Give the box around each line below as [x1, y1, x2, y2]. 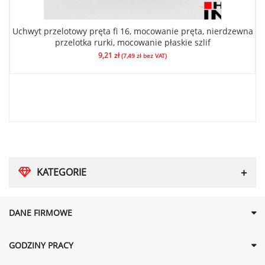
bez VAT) [141, 51, 167, 60]
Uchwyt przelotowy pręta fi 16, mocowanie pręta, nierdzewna [12, 25, 253, 37]
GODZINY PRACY [9, 240, 73, 251]
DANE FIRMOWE [9, 207, 72, 219]
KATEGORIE [37, 166, 86, 179]
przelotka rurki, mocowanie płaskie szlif [54, 37, 211, 49]
